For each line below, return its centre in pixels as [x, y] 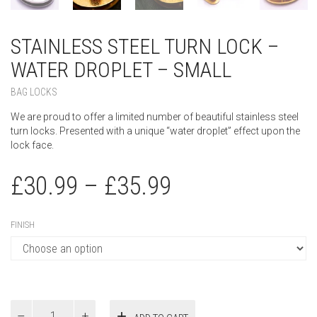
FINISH [23, 225]
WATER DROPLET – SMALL [121, 70]
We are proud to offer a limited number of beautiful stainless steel [155, 117]
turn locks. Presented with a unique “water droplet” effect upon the [155, 131]
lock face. [32, 145]
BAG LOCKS [34, 92]
